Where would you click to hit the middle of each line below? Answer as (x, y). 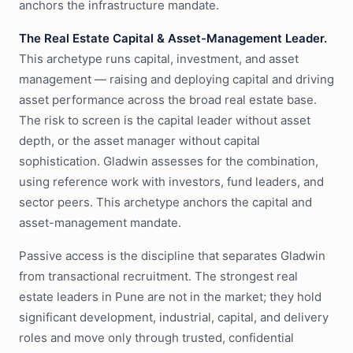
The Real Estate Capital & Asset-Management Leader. (173, 38)
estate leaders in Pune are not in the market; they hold (170, 297)
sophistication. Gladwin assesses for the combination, (169, 161)
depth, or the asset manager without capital (139, 141)
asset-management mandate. (100, 223)
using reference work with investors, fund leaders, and (171, 182)
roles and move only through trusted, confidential (156, 338)
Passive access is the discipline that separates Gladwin (172, 256)
